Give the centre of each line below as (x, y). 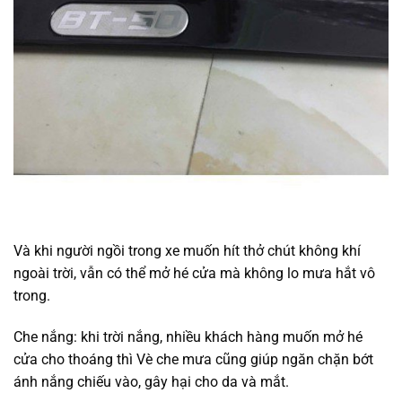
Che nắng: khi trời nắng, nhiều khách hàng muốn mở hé (188, 337)
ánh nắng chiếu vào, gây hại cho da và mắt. (151, 382)
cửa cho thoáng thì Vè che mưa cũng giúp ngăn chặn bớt (193, 360)
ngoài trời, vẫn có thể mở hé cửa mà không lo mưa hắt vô (194, 274)
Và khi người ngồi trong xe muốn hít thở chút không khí (187, 251)
